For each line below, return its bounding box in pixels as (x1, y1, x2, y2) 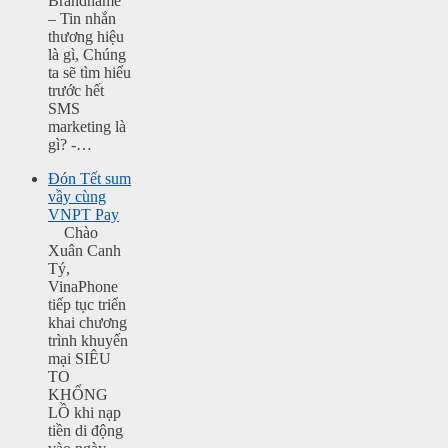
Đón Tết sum (48, 169, 131, 187)
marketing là (48, 117, 126, 135)
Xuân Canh (48, 241, 121, 259)
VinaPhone (48, 277, 118, 295)
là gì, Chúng (48, 45, 126, 63)
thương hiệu (48, 27, 124, 45)
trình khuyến (48, 331, 128, 349)
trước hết (48, 81, 104, 99)
